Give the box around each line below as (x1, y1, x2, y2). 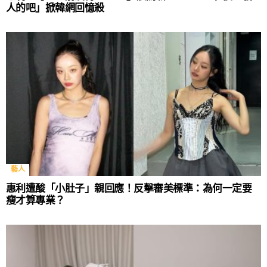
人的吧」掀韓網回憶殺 (6, 2, 104, 14)
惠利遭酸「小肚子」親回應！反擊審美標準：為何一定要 (6, 183, 252, 195)
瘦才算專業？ (6, 195, 65, 207)
